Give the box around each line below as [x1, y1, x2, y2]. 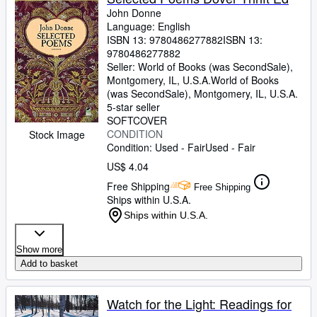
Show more [16, 244, 62, 255]
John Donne [107, 6, 161, 20]
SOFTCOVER [107, 113, 167, 127]
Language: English [107, 19, 190, 33]
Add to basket [21, 258, 78, 269]
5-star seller [107, 100, 160, 114]
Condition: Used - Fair [107, 140, 205, 154]
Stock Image [28, 127, 85, 142]
